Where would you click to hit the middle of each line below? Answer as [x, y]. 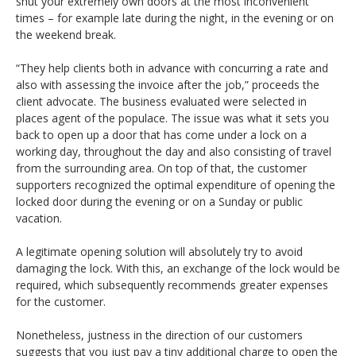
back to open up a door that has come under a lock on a [161, 135]
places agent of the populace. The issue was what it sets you [172, 118]
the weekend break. [66, 35]
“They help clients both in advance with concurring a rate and [172, 68]
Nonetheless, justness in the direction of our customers [159, 335]
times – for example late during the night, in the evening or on [175, 18]
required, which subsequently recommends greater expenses [172, 285]
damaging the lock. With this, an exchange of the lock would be [178, 269]
